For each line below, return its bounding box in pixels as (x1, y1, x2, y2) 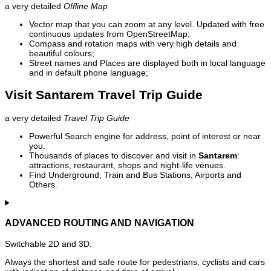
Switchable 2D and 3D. (5, 238, 92, 249)
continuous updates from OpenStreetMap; (29, 29, 190, 39)
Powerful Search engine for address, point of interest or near (29, 131, 261, 141)
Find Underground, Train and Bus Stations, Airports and (29, 169, 241, 180)
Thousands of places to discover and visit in (29, 150, 198, 160)
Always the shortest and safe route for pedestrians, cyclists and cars (5, 256, 265, 267)
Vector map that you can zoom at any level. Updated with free (29, 19, 264, 30)
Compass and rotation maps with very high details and (29, 39, 237, 49)
